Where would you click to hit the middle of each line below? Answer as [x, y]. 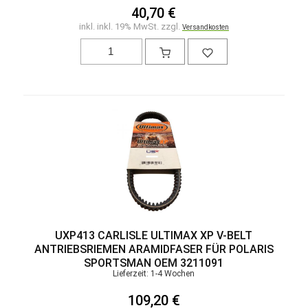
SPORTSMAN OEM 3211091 [154, 263]
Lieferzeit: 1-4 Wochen [154, 273]
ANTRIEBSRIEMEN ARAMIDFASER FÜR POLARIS [154, 249]
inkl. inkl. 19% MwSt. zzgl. [130, 26]
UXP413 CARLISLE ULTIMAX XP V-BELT [154, 235]
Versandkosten [205, 27]
